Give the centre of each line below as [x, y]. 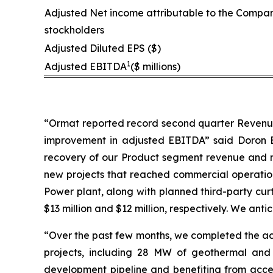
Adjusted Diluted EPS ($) [103, 48]
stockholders [74, 30]
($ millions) [155, 66]
